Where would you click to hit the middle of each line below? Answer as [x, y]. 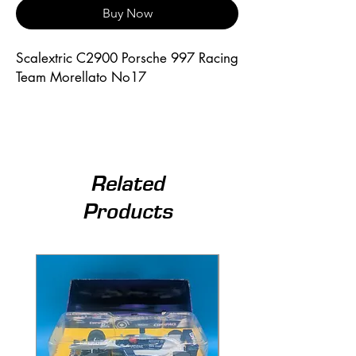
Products [127, 211]
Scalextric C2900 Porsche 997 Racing [127, 58]
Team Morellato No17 [81, 77]
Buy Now [127, 13]
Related [127, 183]
